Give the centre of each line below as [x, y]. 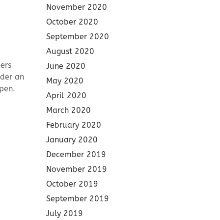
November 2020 [76, 7]
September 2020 [77, 37]
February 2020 [73, 125]
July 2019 [64, 213]
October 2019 [72, 184]
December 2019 [76, 154]
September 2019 [77, 199]
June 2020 [66, 66]
